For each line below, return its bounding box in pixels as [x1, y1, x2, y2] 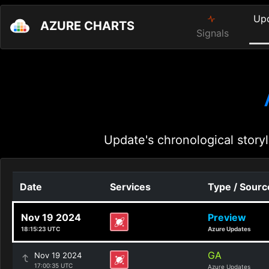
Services [110, 181, 151, 193]
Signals [196, 27, 229, 39]
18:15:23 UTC [21, 225, 61, 232]
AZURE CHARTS [40, 19, 134, 34]
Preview [208, 211, 246, 223]
